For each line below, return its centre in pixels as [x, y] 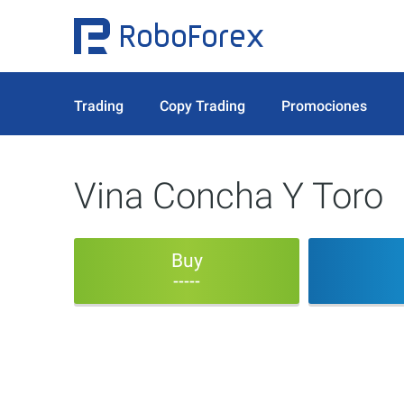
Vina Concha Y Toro [229, 196]
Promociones [324, 106]
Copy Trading [202, 106]
